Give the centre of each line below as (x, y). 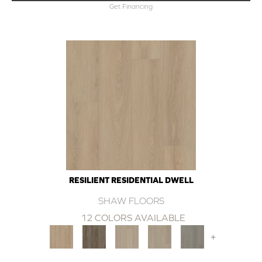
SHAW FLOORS (131, 200)
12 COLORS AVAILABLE (133, 217)
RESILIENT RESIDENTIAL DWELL (131, 180)
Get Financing (131, 6)
